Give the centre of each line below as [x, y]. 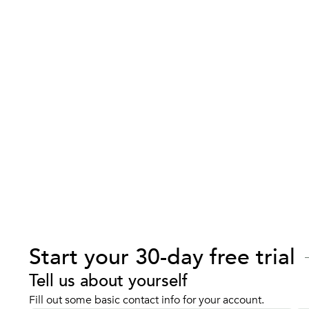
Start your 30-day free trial [162, 257]
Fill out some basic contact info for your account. [147, 300]
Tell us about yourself [109, 281]
